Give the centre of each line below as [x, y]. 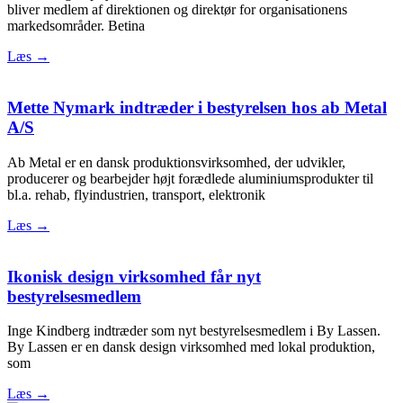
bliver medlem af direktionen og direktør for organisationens [177, 10]
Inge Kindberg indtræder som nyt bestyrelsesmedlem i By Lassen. [194, 331]
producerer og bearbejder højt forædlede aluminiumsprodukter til [190, 178]
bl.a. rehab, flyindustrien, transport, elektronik [136, 194]
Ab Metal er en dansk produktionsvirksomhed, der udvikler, [176, 162]
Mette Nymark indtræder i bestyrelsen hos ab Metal [197, 108]
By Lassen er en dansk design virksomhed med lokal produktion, [191, 347]
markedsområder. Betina [76, 26]
